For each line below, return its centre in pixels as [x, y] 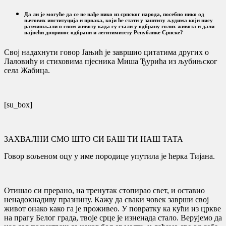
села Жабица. [27, 70]
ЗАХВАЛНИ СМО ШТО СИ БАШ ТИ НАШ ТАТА [94, 139]
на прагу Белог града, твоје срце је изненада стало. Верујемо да [113, 217]
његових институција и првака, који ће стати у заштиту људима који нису [119, 20]
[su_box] [18, 104]
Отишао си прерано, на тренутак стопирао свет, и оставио [104, 190]
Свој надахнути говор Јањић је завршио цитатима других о [106, 52]
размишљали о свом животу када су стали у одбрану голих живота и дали [119, 26]
